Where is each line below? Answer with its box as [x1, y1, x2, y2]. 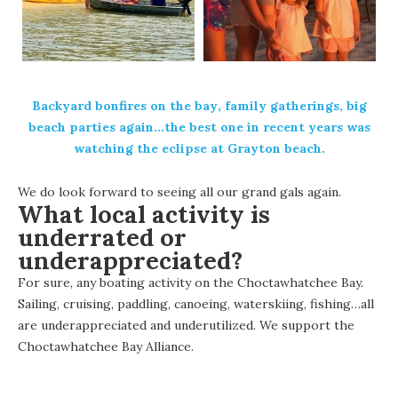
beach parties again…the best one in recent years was [28, 118, 370, 135]
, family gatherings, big [217, 97, 367, 114]
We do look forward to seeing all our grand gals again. [18, 183, 341, 200]
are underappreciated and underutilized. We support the [18, 316, 354, 333]
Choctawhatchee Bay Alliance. [18, 338, 194, 354]
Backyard [31, 97, 95, 114]
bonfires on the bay [94, 97, 218, 114]
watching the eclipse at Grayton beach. [73, 139, 325, 156]
